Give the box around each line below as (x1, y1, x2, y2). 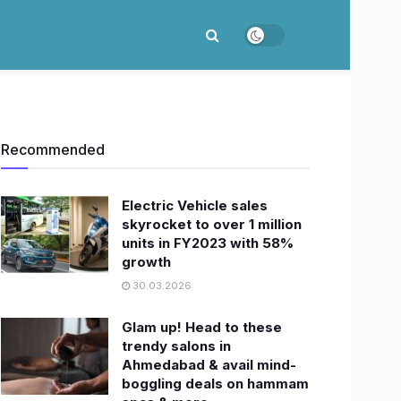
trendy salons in (122, 337, 231, 354)
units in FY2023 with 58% (122, 235, 294, 252)
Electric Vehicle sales (122, 197, 268, 214)
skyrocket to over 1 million (122, 216, 302, 233)
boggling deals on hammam (122, 375, 309, 392)
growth (122, 253, 171, 270)
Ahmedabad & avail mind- (122, 356, 296, 373)
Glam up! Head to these (122, 319, 282, 336)
